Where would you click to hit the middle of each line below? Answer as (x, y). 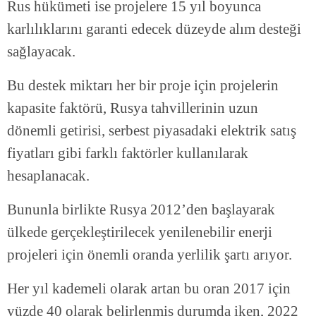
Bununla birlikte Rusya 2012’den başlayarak (141, 210)
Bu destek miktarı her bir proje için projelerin (143, 86)
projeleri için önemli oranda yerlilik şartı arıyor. (150, 255)
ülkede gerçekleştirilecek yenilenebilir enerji (140, 232)
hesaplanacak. (48, 176)
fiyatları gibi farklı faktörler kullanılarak (128, 153)
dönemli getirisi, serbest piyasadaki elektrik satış (152, 131)
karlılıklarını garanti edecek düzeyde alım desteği (154, 29)
